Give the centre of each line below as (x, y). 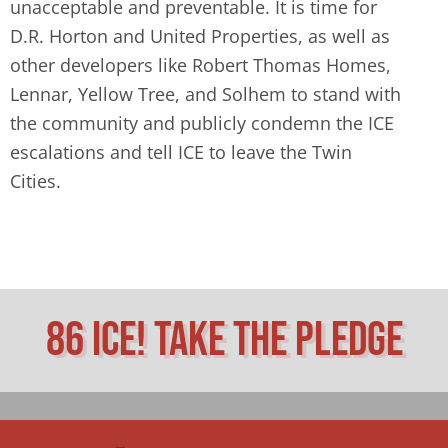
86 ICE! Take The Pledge (224, 340)
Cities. (35, 181)
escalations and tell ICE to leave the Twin (181, 152)
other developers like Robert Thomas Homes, (200, 65)
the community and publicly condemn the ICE (202, 123)
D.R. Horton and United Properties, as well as (200, 36)
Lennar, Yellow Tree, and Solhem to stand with (205, 94)
